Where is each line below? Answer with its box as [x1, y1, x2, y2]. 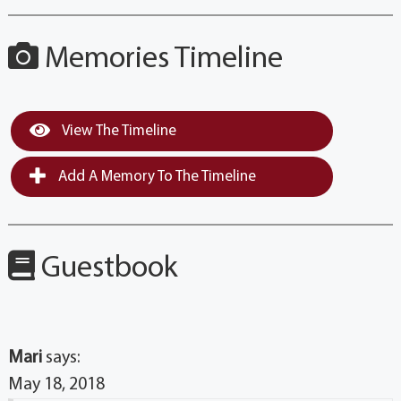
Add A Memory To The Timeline [54, 168, 256, 184]
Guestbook [34, 252, 178, 285]
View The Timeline [58, 123, 176, 139]
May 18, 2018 [7, 375, 105, 394]
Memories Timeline [38, 43, 283, 75]
